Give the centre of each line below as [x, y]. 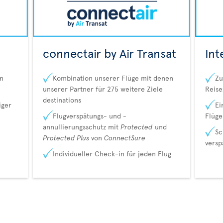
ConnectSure [124, 138]
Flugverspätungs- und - [89, 116]
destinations [62, 100]
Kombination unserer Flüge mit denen [113, 78]
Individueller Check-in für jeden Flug [112, 154]
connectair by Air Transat [109, 53]
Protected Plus [66, 138]
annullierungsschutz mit [81, 127]
